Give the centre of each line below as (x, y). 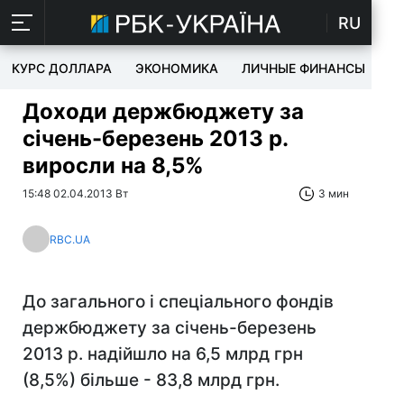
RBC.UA (70, 239)
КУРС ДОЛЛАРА (62, 68)
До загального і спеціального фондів (178, 302)
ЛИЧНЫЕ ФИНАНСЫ (303, 68)
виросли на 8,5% (113, 165)
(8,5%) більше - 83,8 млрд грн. (151, 380)
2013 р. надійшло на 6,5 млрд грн (163, 354)
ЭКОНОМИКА (177, 68)
